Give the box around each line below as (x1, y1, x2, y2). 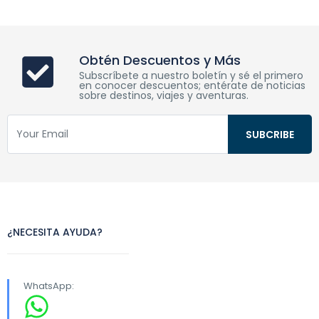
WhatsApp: (23, 279, 74, 293)
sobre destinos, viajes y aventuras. (78, 88, 249, 103)
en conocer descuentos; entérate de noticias (78, 78, 305, 93)
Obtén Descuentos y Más (78, 51, 241, 69)
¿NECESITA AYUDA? (7, 225, 103, 239)
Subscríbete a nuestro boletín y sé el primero (78, 68, 303, 83)
